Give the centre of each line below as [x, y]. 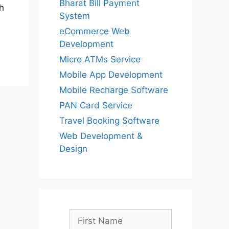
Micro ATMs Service [100, 59]
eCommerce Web [95, 31]
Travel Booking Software [109, 121]
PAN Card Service [96, 105]
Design [73, 149]
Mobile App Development [111, 75]
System [75, 16]
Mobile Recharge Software [114, 90]
